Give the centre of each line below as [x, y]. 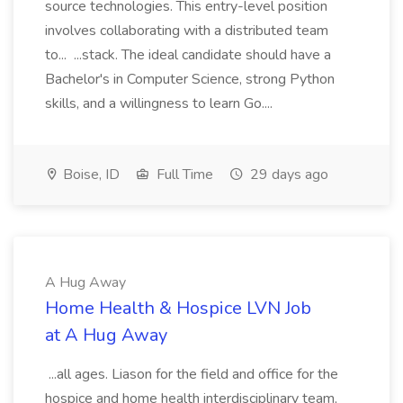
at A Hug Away [106, 335]
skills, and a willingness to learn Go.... [161, 103]
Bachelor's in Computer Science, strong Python [190, 79]
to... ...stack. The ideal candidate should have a [188, 55]
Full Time [183, 175]
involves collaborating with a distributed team [187, 31]
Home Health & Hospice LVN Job [178, 308]
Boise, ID [90, 175]
